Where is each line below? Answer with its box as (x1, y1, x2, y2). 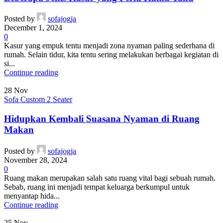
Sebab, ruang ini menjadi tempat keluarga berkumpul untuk (4, 182, 190, 191)
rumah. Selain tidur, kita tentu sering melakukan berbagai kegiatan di (4, 50, 219, 59)
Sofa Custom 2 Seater (4, 95, 72, 104)
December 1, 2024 (4, 23, 62, 32)
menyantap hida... (4, 191, 60, 200)
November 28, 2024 (4, 155, 67, 164)
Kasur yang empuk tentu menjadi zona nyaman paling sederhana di (4, 41, 215, 50)
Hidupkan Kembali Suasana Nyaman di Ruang (4, 113, 200, 124)
